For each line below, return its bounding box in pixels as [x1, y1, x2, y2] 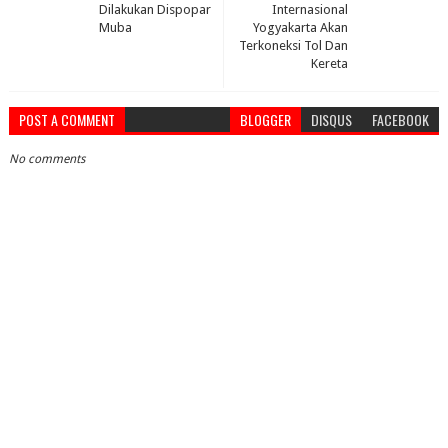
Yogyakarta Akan [253, 19, 349, 35]
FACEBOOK [372, 108, 430, 130]
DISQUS [311, 108, 353, 130]
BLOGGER [240, 108, 292, 130]
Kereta [311, 55, 349, 71]
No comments [8, 151, 85, 166]
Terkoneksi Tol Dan [239, 37, 349, 53]
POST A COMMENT [18, 108, 115, 130]
